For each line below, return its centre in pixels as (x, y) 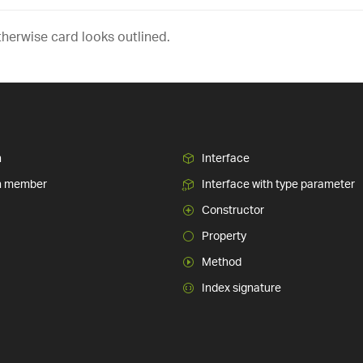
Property (224, 236)
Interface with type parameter (278, 184)
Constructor (233, 210)
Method (222, 262)
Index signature (241, 288)
